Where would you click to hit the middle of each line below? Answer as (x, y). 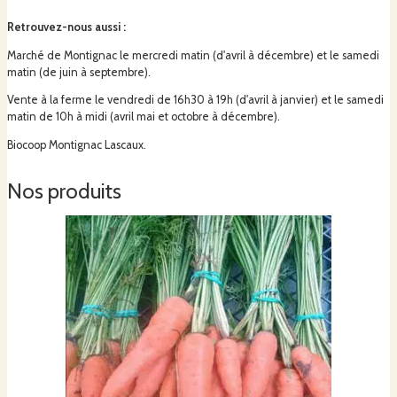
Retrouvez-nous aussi (64, 27)
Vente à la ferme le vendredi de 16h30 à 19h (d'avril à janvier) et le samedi (195, 100)
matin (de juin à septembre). (79, 72)
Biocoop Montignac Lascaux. (77, 145)
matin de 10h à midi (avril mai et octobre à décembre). (144, 117)
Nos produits (64, 191)
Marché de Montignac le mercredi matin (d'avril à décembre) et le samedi (193, 55)
